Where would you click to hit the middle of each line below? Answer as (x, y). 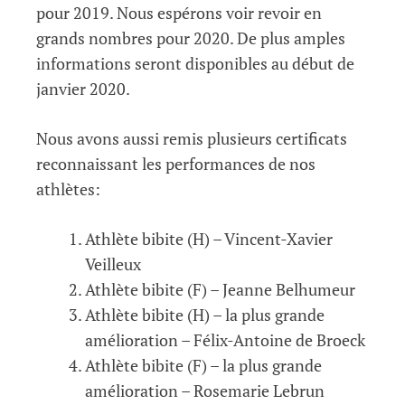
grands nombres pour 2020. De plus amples (191, 38)
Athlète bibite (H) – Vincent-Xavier (209, 239)
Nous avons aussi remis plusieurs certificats (192, 139)
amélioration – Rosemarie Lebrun (205, 391)
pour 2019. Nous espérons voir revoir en (179, 13)
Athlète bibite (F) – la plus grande (203, 366)
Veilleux (113, 264)
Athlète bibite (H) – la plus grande (205, 315)
